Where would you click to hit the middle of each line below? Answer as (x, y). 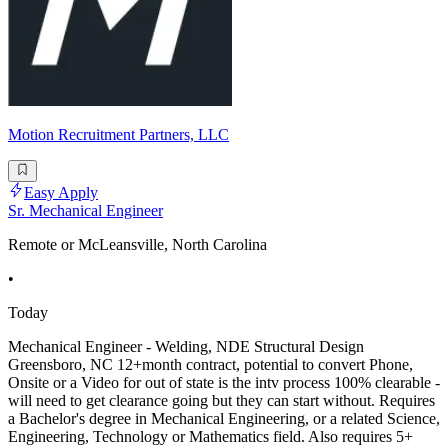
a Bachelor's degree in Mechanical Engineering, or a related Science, (224, 419)
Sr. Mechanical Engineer (85, 211)
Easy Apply (61, 193)
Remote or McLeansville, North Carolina (137, 245)
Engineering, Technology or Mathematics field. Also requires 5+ (210, 437)
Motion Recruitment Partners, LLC (118, 134)
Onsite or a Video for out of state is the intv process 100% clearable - (224, 383)
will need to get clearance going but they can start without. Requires (221, 401)
